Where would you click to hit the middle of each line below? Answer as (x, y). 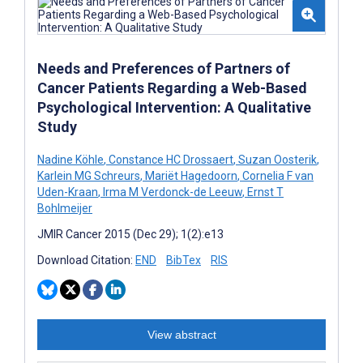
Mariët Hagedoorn (190, 175)
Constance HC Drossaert (170, 159)
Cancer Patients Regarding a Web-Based (172, 88)
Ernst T (264, 192)
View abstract (181, 334)
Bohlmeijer (65, 208)
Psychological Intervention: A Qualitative (174, 107)
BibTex (184, 260)
